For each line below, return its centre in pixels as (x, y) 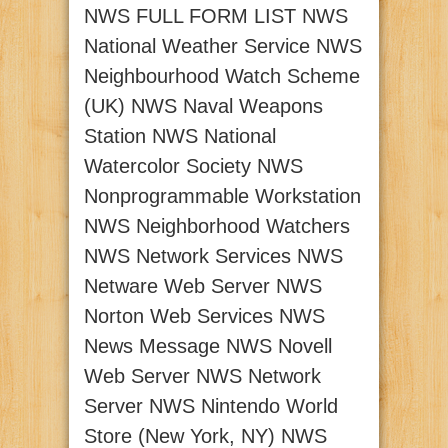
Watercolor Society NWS (193, 166)
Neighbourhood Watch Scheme (222, 76)
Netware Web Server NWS (203, 286)
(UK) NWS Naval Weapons (203, 106)
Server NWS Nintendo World (211, 406)
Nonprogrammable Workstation (222, 196)
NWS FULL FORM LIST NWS (216, 16)
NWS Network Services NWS (213, 256)
